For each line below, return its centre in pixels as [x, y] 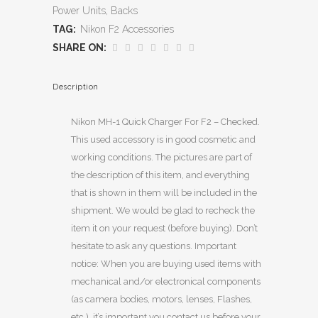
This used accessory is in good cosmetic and [163, 139]
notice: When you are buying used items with [166, 264]
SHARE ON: [79, 48]
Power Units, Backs [95, 11]
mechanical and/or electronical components [166, 281]
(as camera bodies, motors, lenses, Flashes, [161, 299]
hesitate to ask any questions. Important [154, 246]
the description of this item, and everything [160, 175]
